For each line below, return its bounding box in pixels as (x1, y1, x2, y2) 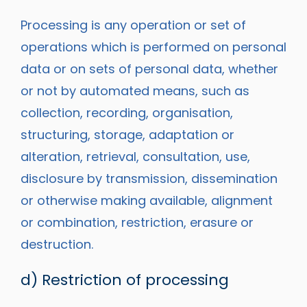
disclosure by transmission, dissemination (21, 170, 278, 188)
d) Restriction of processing (21, 269, 229, 291)
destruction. (21, 236, 93, 254)
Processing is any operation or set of (21, 16, 246, 34)
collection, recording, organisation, (21, 104, 233, 122)
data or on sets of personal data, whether (21, 60, 278, 78)
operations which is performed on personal (21, 38, 286, 56)
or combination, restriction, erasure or (21, 214, 254, 232)
